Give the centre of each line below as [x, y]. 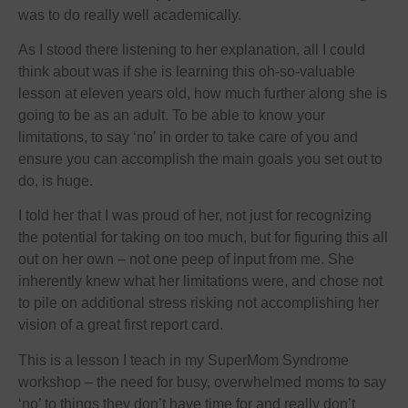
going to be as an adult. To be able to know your [172, 115]
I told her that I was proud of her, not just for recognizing [195, 216]
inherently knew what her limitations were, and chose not [200, 281]
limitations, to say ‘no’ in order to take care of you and [188, 137]
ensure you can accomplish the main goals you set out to [200, 158]
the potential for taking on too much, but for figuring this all [203, 238]
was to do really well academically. [130, 15]
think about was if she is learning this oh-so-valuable [187, 71]
